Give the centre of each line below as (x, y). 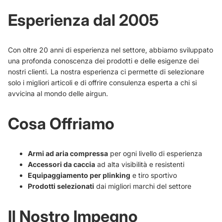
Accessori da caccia (61, 164)
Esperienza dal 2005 (83, 20)
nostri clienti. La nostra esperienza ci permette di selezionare (106, 71)
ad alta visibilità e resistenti (140, 164)
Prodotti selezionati (61, 186)
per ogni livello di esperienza (155, 153)
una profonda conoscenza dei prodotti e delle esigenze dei (103, 60)
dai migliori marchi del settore (143, 186)
